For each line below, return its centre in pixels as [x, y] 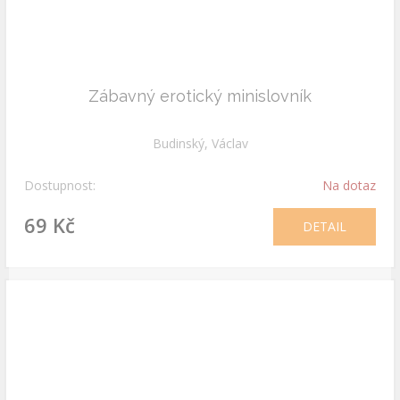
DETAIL [325, 226]
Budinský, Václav [200, 143]
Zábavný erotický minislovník [200, 96]
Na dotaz [349, 185]
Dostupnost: [60, 185]
